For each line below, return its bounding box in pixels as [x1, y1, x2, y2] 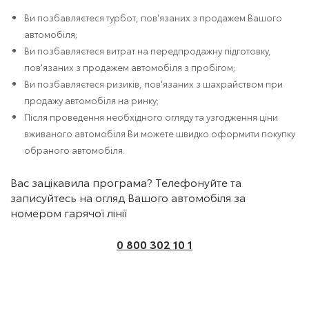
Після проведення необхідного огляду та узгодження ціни [24, 110, 278, 123]
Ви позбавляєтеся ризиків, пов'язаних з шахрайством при [24, 77, 283, 90]
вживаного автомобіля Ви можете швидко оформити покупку [24, 127, 295, 139]
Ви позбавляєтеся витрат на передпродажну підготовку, [24, 44, 271, 57]
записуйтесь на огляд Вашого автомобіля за [10, 189, 246, 205]
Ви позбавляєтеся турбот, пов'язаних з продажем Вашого [24, 11, 282, 23]
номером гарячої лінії [10, 204, 127, 220]
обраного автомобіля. [24, 143, 127, 156]
